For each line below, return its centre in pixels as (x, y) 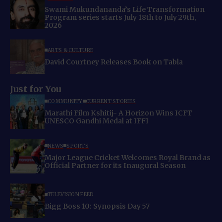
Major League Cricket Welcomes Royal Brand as (128, 157)
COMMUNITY (65, 101)
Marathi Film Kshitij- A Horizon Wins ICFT (100, 113)
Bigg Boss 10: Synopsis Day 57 (97, 206)
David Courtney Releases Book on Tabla (114, 62)
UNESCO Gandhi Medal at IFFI (97, 121)
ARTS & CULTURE (71, 50)
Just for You (35, 89)
